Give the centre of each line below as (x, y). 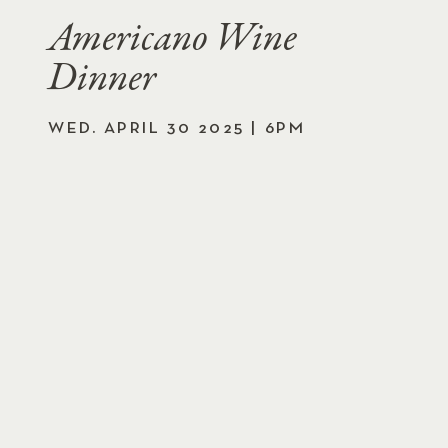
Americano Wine (172, 39)
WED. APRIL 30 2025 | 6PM (177, 128)
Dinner (102, 79)
